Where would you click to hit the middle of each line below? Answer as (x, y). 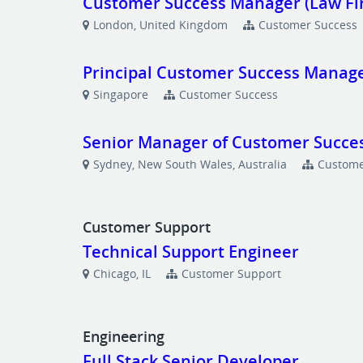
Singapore (121, 94)
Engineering (126, 336)
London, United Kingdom (161, 25)
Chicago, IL (122, 273)
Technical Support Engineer (191, 252)
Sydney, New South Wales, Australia (190, 164)
